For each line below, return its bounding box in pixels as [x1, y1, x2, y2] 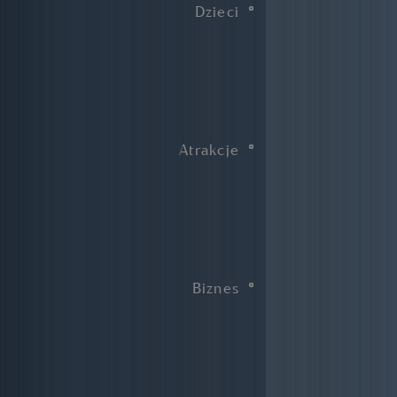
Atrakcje [179, 140, 239, 160]
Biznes [191, 278, 239, 298]
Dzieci [194, 2, 239, 21]
